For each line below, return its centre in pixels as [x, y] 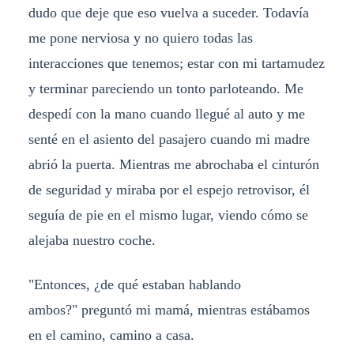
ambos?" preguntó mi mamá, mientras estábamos [169, 309]
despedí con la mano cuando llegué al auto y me [166, 113]
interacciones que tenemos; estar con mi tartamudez [176, 63]
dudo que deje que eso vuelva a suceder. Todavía [168, 12]
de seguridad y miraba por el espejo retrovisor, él [169, 189]
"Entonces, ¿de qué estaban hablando [134, 284]
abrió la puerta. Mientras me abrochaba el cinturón [173, 164]
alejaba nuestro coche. [94, 240]
